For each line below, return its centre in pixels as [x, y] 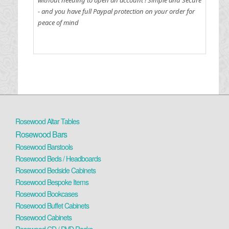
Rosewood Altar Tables [47, 121]
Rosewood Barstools [44, 147]
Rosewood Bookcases [47, 194]
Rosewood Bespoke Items [52, 182]
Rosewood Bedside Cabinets [55, 170]
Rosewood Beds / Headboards [58, 158]
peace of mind [58, 22]
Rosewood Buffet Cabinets [52, 205]
